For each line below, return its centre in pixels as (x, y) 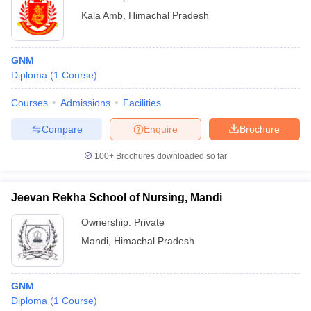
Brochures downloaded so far (170, 156)
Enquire (161, 129)
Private (149, 222)
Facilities (142, 103)
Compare (62, 129)
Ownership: (108, 222)
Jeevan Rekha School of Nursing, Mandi (117, 197)
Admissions (85, 103)
